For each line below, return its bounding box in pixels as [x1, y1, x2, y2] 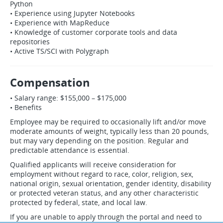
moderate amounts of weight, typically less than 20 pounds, [10, 126, 209, 136]
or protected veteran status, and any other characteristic [10, 188, 199, 198]
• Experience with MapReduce [10, 18, 110, 27]
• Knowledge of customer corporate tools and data [10, 27, 177, 37]
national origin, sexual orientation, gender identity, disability [10, 179, 211, 188]
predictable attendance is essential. [10, 145, 129, 155]
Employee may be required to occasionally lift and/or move [10, 117, 206, 126]
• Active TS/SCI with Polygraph [10, 46, 109, 56]
